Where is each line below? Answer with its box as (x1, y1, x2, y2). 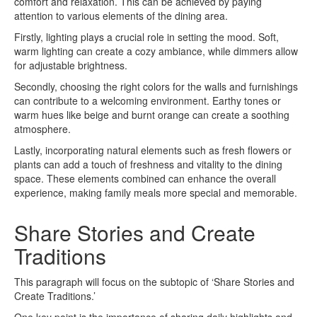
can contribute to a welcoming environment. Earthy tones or (14, 93, 281, 108)
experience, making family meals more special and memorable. (14, 185, 297, 200)
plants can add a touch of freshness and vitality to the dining (14, 156, 282, 171)
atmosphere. (14, 121, 71, 136)
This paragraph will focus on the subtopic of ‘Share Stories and (14, 274, 294, 289)
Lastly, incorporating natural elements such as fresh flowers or (14, 142, 292, 157)
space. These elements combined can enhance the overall (14, 171, 276, 185)
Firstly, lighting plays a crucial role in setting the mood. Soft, (14, 29, 279, 44)
